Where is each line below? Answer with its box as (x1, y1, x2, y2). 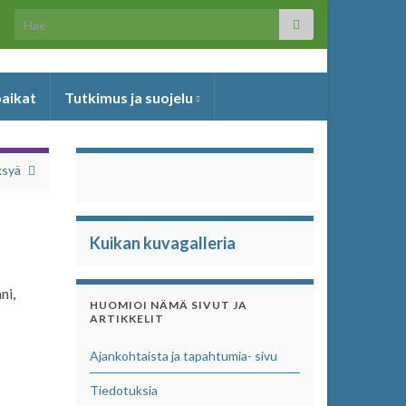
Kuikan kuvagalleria (89, 233, 236, 253)
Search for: (14, 11, 82, 26)
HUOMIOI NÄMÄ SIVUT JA (89, 298, 247, 312)
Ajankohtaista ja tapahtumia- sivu (89, 348, 277, 363)
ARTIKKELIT (89, 312, 164, 325)
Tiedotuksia (89, 382, 158, 398)
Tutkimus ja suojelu (64, 89, 196, 106)
